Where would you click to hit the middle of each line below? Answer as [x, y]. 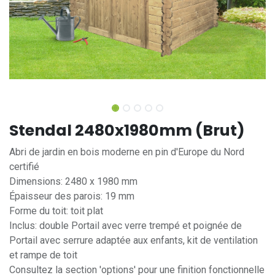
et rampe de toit [43, 255]
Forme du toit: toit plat [56, 211]
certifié [24, 167]
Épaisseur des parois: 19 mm [72, 196]
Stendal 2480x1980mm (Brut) [127, 130]
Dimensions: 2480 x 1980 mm [73, 181]
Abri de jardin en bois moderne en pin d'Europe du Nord [127, 152]
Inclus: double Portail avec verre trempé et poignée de [126, 226]
